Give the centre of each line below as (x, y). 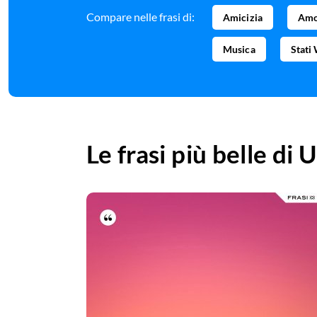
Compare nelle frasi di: (140, 17)
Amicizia (243, 18)
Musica (239, 50)
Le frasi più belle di (192, 154)
